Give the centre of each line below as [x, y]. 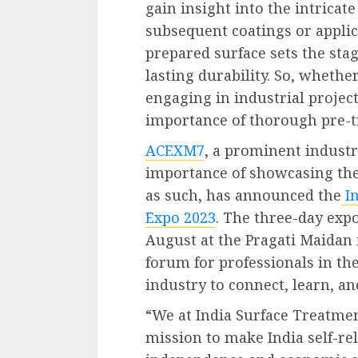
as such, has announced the [243, 195]
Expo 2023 [181, 217]
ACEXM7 [175, 150]
